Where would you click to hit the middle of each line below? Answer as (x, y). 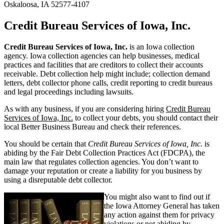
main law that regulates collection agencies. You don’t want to (101, 161)
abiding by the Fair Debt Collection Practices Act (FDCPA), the (104, 152)
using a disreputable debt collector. (58, 179)
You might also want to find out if (157, 196)
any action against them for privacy (159, 214)
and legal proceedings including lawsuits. (69, 91)
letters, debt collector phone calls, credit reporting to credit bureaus (108, 82)
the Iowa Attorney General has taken (162, 205)
